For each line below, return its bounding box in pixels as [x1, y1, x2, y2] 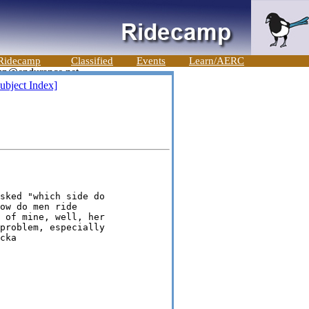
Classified [71, 55, 113, 66]
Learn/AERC [189, 55, 244, 66]
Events [137, 55, 166, 66]
